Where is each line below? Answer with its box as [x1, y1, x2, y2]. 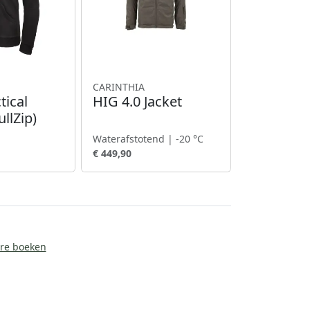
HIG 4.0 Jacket [93, 91, 183, 111]
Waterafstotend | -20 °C [93, 131, 204, 145]
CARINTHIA [93, 80, 145, 93]
